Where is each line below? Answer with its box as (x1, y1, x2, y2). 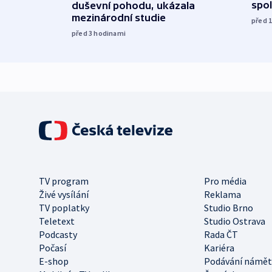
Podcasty (39, 228, 77, 241)
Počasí (39, 242, 66, 254)
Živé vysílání (39, 188, 89, 201)
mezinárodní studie (72, 12, 166, 24)
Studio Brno (204, 202, 253, 214)
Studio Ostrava (204, 215, 265, 228)
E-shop (39, 255, 69, 268)
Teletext (39, 215, 75, 228)
